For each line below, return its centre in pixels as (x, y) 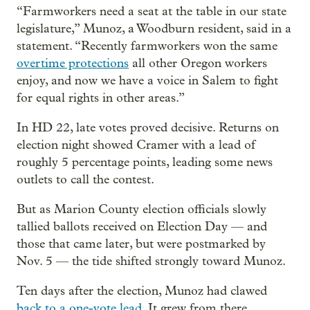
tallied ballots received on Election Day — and (142, 226)
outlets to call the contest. (85, 179)
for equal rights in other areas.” (101, 98)
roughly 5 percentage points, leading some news (145, 162)
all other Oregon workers (198, 63)
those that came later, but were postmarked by (141, 244)
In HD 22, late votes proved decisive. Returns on (148, 127)
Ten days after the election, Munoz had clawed (142, 291)
